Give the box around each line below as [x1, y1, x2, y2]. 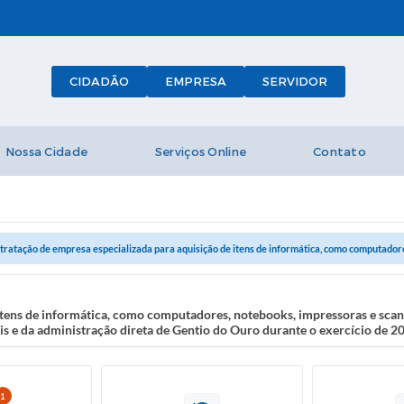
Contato [312, 144, 367, 160]
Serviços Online [154, 144, 247, 160]
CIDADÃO [69, 73, 129, 89]
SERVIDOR [262, 73, 327, 89]
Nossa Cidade [5, 144, 88, 160]
